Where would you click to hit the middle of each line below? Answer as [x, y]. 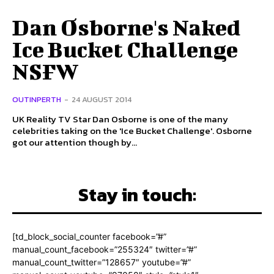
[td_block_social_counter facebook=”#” [89, 237]
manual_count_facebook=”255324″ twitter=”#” [105, 250]
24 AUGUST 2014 [102, 100]
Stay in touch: [137, 195]
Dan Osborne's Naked [126, 27]
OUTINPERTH [37, 100]
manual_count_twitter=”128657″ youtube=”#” [102, 262]
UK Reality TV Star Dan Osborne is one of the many [120, 119]
